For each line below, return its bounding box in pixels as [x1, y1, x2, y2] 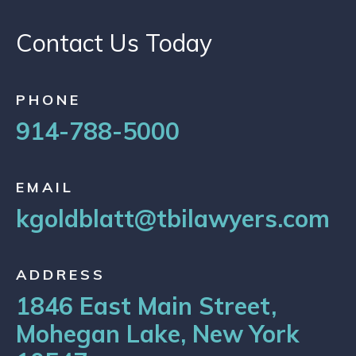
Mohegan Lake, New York [16, 319, 300, 349]
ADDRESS [16, 265, 106, 284]
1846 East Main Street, [16, 291, 277, 321]
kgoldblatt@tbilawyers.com [16, 203, 330, 234]
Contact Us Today [16, 28, 212, 58]
